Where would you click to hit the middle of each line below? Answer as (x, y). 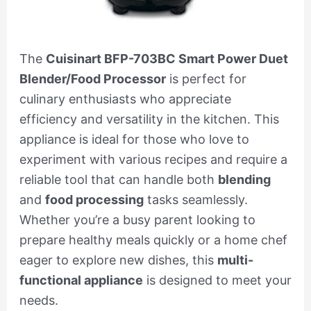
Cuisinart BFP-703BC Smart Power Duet (167, 58)
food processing (94, 199)
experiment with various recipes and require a (153, 159)
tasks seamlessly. (195, 199)
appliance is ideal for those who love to (134, 139)
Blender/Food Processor (92, 78)
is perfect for (206, 78)
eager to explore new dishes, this (118, 260)
